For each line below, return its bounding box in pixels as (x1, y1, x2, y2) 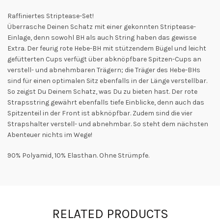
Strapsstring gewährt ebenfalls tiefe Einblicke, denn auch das (7, 98, 204, 107)
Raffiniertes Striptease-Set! (7, 11, 94, 20)
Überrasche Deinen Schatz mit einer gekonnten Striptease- (7, 22, 196, 31)
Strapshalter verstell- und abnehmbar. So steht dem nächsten (7, 119, 208, 128)
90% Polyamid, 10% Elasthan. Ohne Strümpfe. (7, 151, 149, 160)
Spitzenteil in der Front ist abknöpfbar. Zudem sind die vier (7, 109, 192, 117)
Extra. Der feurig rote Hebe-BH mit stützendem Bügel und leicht (7, 44, 206, 53)
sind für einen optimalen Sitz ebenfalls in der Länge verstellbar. (7, 76, 207, 85)
